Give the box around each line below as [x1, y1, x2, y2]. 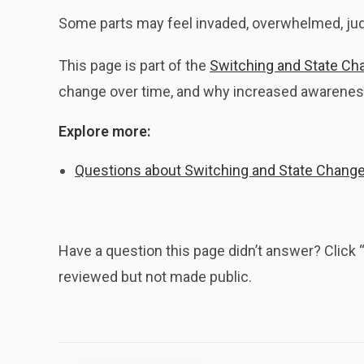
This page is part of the [58, 57, 210, 74]
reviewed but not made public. [58, 268, 252, 285]
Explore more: [58, 123, 150, 140]
